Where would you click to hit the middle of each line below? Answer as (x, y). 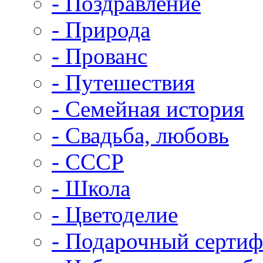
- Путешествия (123, 82)
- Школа (91, 188)
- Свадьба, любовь (140, 135)
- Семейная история (148, 109)
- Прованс (100, 56)
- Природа (101, 30)
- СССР (88, 162)
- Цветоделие (115, 215)
